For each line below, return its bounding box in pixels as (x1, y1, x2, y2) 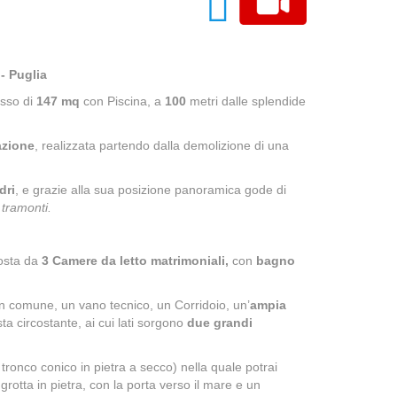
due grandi (187, 315, 253, 330)
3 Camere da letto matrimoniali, (42, 253, 229, 268)
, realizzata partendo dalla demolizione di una (35, 138, 289, 152)
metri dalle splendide (190, 94, 306, 108)
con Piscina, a (80, 94, 165, 108)
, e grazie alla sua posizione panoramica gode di (15, 183, 286, 197)
